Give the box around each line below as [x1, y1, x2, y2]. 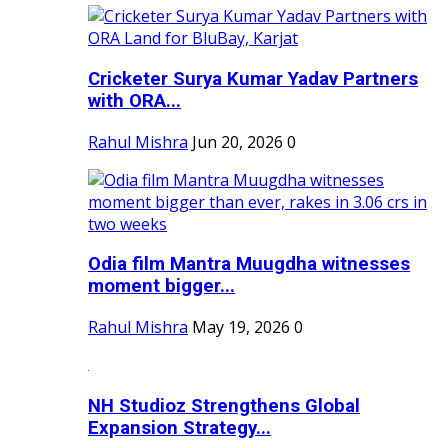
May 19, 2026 [192, 316, 290, 339]
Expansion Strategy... [88, 416, 271, 439]
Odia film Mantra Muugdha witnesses [88, 253, 410, 276]
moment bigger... [88, 275, 235, 298]
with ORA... [88, 90, 181, 113]
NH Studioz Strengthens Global [88, 394, 360, 417]
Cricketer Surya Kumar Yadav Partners [88, 68, 418, 91]
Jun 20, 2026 [192, 130, 283, 153]
